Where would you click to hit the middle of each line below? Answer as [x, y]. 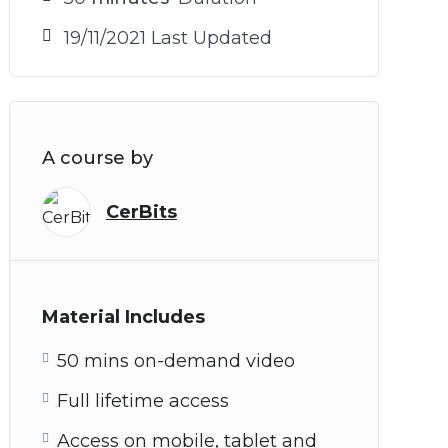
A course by [97, 158]
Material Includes [123, 317]
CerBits [141, 211]
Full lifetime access [143, 401]
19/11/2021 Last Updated [168, 38]
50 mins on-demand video [176, 361]
